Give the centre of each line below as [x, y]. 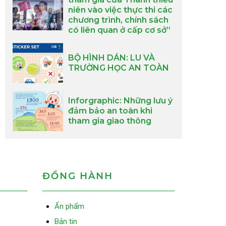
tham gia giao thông [110, 121]
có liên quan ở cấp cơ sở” [119, 30]
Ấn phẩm [69, 206]
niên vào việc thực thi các [120, 10]
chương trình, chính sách [118, 20]
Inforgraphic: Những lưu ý [120, 101]
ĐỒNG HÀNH [77, 176]
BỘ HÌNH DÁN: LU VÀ [111, 58]
